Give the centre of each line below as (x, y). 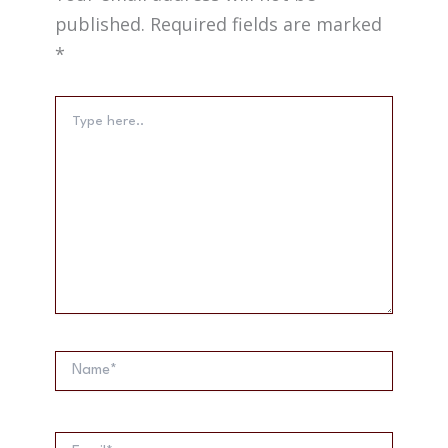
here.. (71, 124)
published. (99, 23)
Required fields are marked (265, 23)
